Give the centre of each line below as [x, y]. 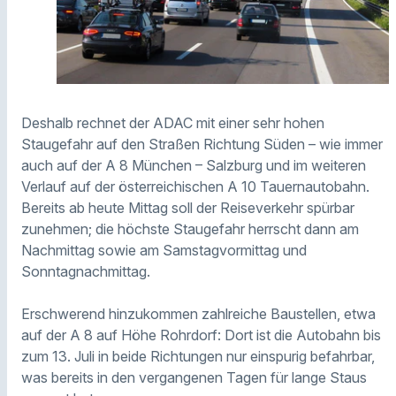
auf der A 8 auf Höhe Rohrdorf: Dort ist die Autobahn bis [201, 335]
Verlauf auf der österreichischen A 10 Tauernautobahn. [195, 187]
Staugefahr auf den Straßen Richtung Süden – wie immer [202, 145]
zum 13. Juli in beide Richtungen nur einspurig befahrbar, [198, 357]
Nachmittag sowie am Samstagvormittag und [164, 251]
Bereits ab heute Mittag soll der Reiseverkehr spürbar [188, 208]
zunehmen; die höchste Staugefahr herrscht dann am [190, 229]
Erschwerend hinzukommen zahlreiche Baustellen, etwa [198, 314]
